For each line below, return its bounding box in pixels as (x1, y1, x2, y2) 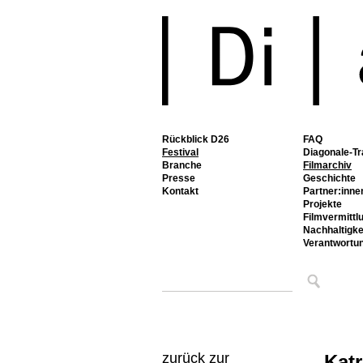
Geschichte (303, 173, 356, 184)
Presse (162, 173, 195, 184)
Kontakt (162, 186, 199, 197)
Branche (162, 160, 202, 171)
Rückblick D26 (162, 134, 229, 145)
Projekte (303, 199, 342, 210)
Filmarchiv (303, 160, 352, 171)
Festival (162, 147, 199, 158)
